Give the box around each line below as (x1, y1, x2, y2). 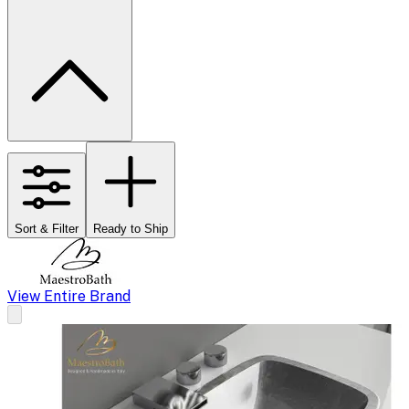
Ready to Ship (93, 221, 168, 236)
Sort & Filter (15, 221, 79, 236)
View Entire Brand (7, 287, 131, 305)
